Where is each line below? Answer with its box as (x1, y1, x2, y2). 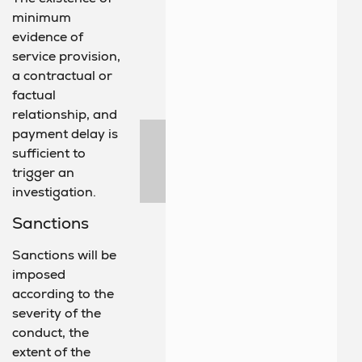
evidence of (12, 27, 83, 45)
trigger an (12, 163, 74, 181)
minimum (12, 8, 71, 26)
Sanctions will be (12, 246, 116, 263)
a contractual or (12, 66, 112, 84)
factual (12, 86, 56, 103)
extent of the (12, 343, 90, 360)
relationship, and (12, 105, 117, 123)
